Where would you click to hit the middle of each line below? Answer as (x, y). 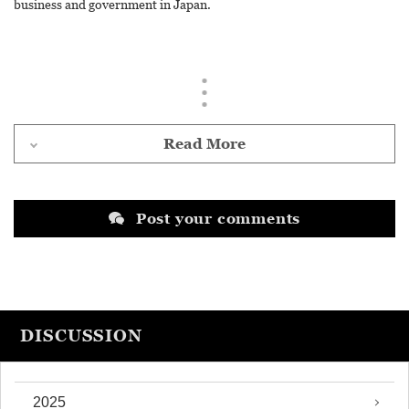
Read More (204, 144)
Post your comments (218, 219)
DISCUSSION (81, 336)
